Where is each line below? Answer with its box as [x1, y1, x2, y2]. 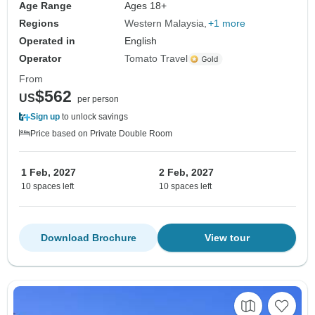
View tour [204, 232, 250, 244]
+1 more [208, 18, 246, 30]
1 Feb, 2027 [21, 167, 76, 179]
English [124, 35, 157, 47]
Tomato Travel [124, 53, 188, 65]
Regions [19, 18, 59, 30]
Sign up [30, 112, 60, 122]
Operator [19, 53, 61, 65]
